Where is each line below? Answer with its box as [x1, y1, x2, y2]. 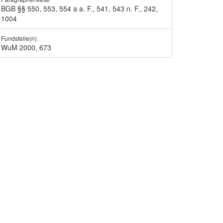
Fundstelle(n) [1, 34, 37, 42]
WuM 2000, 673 [1, 42, 51, 52]
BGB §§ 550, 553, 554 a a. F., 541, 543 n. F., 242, [1, 3, 158, 13]
